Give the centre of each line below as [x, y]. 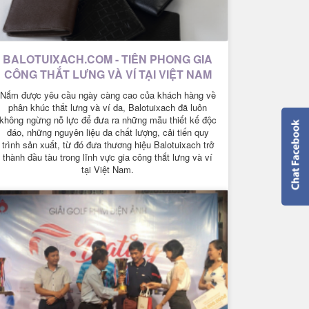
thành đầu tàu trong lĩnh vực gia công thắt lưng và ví [108, 157]
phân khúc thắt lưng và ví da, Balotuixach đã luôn [108, 108]
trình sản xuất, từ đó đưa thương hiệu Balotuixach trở [108, 145]
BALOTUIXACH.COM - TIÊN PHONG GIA [108, 59]
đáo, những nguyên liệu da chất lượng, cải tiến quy [108, 132]
